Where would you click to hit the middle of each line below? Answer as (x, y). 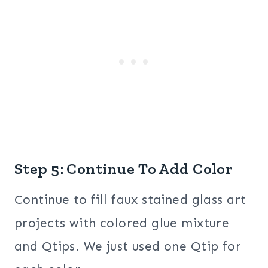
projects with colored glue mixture (122, 223)
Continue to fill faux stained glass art (130, 200)
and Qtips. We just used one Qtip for (128, 247)
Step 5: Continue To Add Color (124, 169)
